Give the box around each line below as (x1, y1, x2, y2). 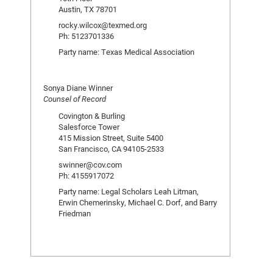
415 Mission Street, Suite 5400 (58, 132, 163, 143)
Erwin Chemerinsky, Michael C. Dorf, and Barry (58, 197, 217, 208)
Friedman (58, 208, 91, 219)
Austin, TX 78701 (58, 4, 117, 15)
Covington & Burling (58, 110, 125, 121)
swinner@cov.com (58, 159, 122, 170)
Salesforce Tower (58, 121, 119, 132)
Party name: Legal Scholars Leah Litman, (58, 186, 199, 197)
